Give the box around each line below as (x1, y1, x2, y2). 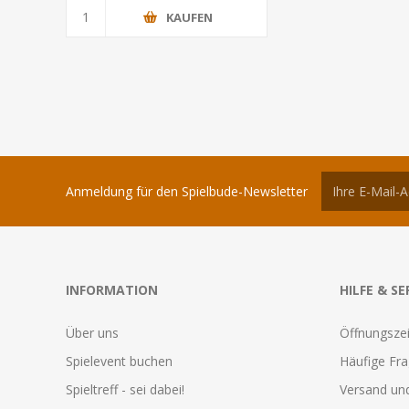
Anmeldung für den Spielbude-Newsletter (66, 182, 308, 200)
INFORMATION (66, 281, 158, 299)
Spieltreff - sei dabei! (66, 381, 184, 399)
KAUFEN (165, 8, 213, 26)
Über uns (66, 324, 119, 342)
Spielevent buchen (66, 352, 173, 371)
